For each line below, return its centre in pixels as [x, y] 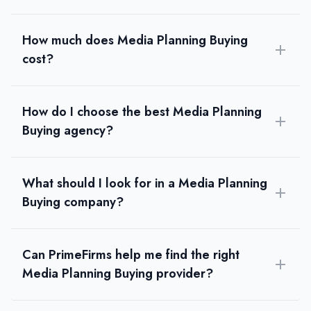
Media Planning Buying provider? [118, 273]
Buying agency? [68, 130]
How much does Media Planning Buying [135, 40]
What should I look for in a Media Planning [145, 183]
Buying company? [73, 202]
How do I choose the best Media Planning [142, 111]
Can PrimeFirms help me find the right [131, 254]
